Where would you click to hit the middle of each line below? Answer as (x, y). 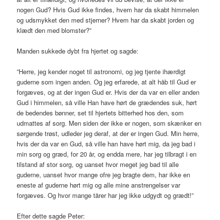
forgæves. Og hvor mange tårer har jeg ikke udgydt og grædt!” (105, 195)
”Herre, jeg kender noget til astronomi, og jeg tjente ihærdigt (101, 72)
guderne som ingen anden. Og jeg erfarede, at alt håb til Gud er (107, 82)
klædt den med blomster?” (54, 30)
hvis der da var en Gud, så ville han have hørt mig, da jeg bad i (106, 144)
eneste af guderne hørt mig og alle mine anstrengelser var (99, 185)
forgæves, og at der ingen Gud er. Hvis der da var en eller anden (108, 92)
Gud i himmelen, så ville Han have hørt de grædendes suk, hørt (107, 103)
